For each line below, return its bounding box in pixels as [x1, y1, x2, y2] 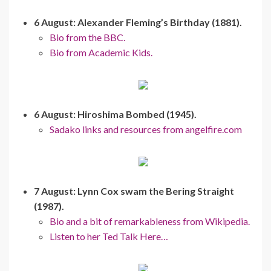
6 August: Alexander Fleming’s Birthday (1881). [34, 16, 242, 28]
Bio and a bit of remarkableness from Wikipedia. [50, 215, 250, 227]
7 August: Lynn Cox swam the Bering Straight [34, 184, 234, 197]
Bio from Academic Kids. [50, 46, 152, 58]
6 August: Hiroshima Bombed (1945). [34, 108, 197, 120]
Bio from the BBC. [50, 31, 125, 43]
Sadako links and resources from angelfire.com [50, 123, 242, 135]
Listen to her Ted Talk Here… [50, 230, 168, 242]
